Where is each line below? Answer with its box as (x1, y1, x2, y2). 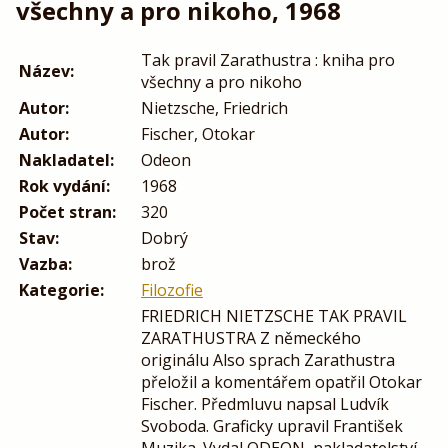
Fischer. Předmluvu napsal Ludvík (141, 393, 389, 416)
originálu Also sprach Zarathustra (141, 349, 395, 372)
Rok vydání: (19, 175, 110, 198)
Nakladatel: (19, 149, 114, 172)
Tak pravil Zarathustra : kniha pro (141, 49, 395, 72)
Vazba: (19, 253, 72, 276)
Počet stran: (19, 201, 116, 224)
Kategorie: (19, 279, 104, 302)
